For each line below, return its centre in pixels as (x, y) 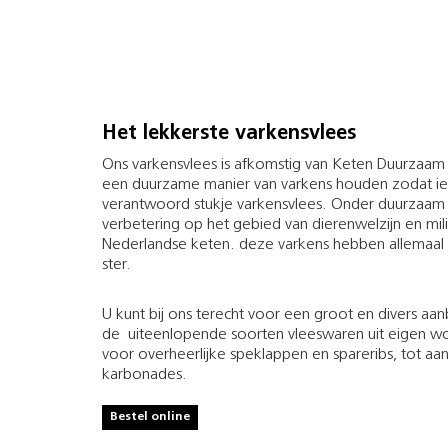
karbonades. (144, 374)
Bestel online (150, 416)
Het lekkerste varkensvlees (229, 133)
